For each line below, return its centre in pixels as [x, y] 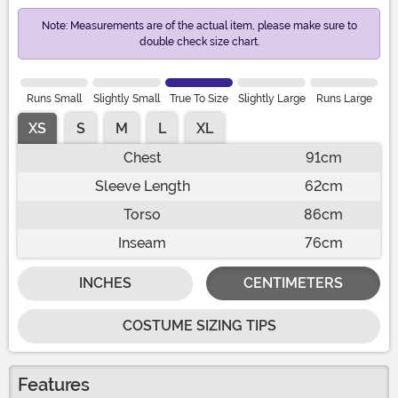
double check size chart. [199, 42]
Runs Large [344, 99]
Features [54, 385]
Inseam [142, 243]
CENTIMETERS [293, 283]
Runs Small [54, 99]
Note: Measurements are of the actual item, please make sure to [199, 26]
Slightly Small [126, 99]
